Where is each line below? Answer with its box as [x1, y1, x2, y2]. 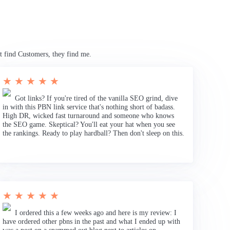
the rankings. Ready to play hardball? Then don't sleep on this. [3, 129, 185, 137]
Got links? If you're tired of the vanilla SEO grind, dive [15, 94, 178, 102]
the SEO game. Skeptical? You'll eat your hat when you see [3, 120, 176, 128]
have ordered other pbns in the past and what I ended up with [3, 217, 181, 225]
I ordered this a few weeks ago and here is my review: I [15, 208, 177, 217]
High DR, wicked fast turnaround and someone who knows [3, 111, 175, 120]
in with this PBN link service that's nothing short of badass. [3, 103, 176, 111]
